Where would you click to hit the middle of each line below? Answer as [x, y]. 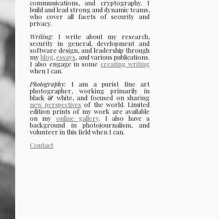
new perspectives [56, 105]
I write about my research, [101, 37]
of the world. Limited [116, 105]
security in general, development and [90, 44]
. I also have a [124, 118]
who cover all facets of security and [90, 17]
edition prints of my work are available [90, 111]
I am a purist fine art [108, 84]
